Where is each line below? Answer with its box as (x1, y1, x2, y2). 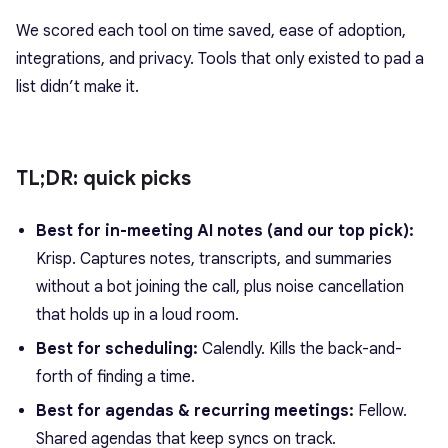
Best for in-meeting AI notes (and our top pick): (36, 221, 414, 241)
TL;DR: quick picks (16, 166, 191, 191)
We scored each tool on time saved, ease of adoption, (16, 21, 406, 41)
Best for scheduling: (36, 339, 198, 359)
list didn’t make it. (16, 77, 139, 97)
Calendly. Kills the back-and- (198, 339, 402, 359)
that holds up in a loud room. (36, 305, 239, 325)
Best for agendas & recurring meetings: (36, 401, 354, 421)
